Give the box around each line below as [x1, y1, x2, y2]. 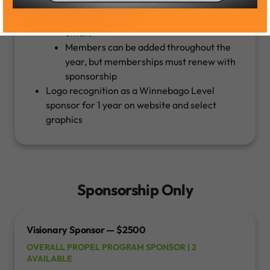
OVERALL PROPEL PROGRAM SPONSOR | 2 [27, 242, 196, 253]
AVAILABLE [27, 253, 72, 265]
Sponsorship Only [77, 180, 193, 200]
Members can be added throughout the [65, 41, 231, 54]
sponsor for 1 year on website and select [46, 99, 216, 111]
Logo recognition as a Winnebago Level [46, 84, 215, 97]
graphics [46, 113, 83, 126]
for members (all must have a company [65, 12, 231, 25]
